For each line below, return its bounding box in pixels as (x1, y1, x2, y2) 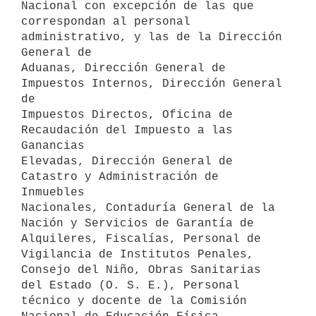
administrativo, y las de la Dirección (21, 30, 282, 44)
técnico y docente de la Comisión (21, 294, 247, 308)
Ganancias (21, 139, 85, 152)
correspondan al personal (21, 15, 190, 28)
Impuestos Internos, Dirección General (21, 77, 282, 90)
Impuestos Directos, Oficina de (21, 108, 233, 121)
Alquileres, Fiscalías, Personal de (21, 232, 261, 245)
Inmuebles (21, 186, 85, 199)
